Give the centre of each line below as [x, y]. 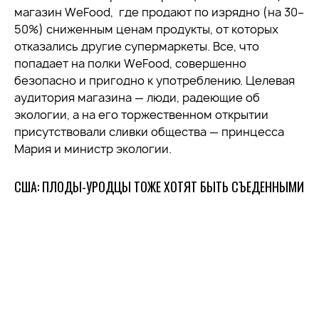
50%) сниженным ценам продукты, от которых [146, 29]
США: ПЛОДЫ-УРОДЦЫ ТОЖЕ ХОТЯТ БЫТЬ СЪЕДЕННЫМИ [159, 187]
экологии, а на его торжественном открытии [141, 115]
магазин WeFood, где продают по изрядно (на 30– [159, 12]
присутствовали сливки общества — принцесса [149, 132]
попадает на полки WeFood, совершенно [130, 63]
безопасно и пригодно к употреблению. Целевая [155, 80]
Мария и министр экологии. [93, 149]
